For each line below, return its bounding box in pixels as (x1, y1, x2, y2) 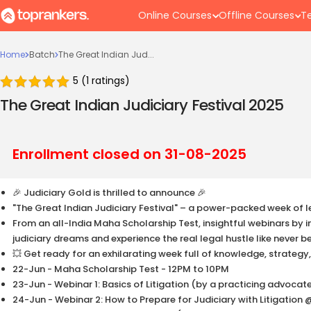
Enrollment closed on (12, 144, 165, 165)
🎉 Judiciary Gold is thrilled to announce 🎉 (12, 186, 206, 200)
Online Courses (138, 8, 212, 22)
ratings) (92, 74, 130, 88)
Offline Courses (218, 8, 294, 22)
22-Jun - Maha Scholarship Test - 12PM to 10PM (12, 262, 229, 276)
